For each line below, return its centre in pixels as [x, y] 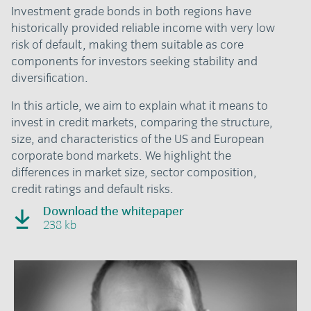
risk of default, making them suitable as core [128, 45]
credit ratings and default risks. [93, 189]
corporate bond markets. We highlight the [121, 156]
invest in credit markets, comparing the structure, [142, 123]
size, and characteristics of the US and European [138, 139]
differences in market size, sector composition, [134, 173]
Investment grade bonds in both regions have [132, 11]
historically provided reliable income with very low [143, 28]
